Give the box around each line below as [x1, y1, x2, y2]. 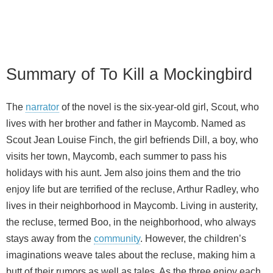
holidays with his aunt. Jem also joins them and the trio [6, 167, 241, 178]
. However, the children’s [140, 233, 246, 244]
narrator [26, 101, 59, 112]
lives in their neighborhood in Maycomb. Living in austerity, [6, 200, 258, 211]
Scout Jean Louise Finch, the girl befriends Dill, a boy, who [6, 134, 258, 145]
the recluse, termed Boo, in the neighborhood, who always [6, 216, 256, 227]
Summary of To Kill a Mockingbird [6, 64, 252, 83]
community [94, 233, 140, 244]
